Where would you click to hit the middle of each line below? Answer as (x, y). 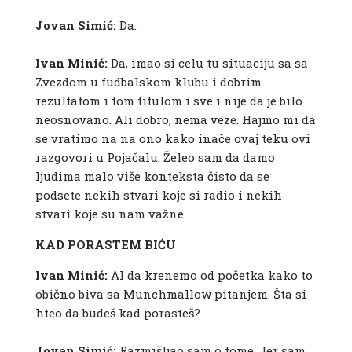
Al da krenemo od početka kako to (211, 275)
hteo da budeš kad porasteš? (117, 313)
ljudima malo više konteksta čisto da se (152, 176)
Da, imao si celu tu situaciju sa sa (207, 63)
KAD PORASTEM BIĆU (105, 245)
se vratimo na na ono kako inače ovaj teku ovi (172, 139)
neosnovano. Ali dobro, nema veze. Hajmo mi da (175, 120)
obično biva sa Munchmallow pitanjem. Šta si (170, 294)
